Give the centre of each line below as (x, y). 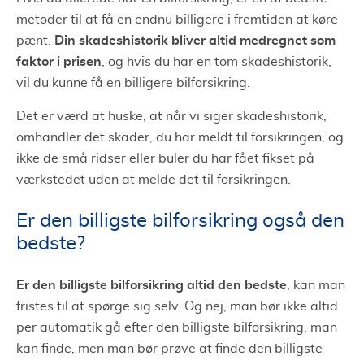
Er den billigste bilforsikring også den (180, 221)
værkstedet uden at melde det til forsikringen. (154, 179)
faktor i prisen (59, 61)
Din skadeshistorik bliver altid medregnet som (195, 40)
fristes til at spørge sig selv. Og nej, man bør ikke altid (177, 306)
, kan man (316, 285)
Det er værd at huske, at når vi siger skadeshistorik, (171, 116)
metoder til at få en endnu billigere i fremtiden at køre (177, 19)
